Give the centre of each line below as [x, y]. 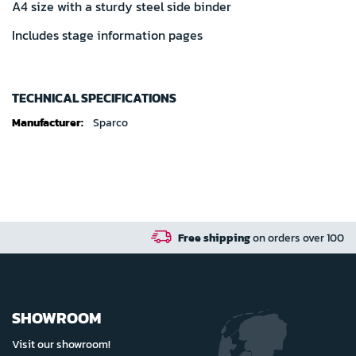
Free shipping [129, 238]
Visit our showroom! [61, 345]
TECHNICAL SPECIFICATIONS [94, 98]
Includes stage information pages [107, 35]
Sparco [110, 123]
